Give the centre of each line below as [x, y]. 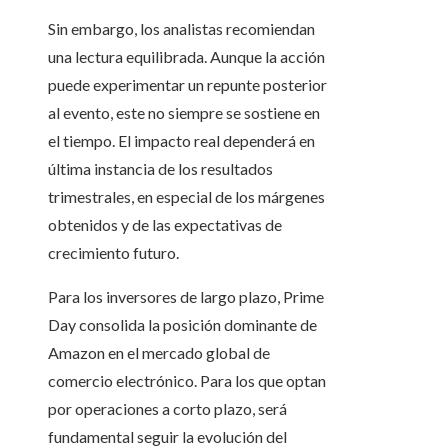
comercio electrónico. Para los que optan [187, 381]
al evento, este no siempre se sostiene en [184, 113]
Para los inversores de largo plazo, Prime [186, 297]
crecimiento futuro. [113, 253]
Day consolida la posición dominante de [182, 325]
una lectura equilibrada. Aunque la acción [186, 57]
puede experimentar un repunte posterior [187, 85]
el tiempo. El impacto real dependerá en [181, 141]
